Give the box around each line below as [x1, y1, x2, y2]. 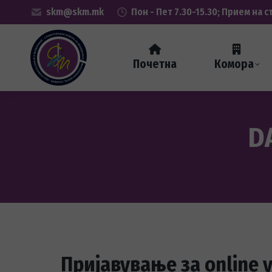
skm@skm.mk [46, 6, 104, 18]
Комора [214, 57, 254, 71]
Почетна [132, 57, 177, 71]
